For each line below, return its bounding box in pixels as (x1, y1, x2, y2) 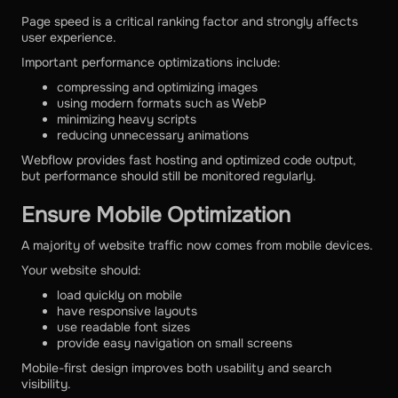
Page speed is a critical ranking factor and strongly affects (21, 13, 358, 30)
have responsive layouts (57, 303, 197, 320)
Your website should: (21, 262, 141, 279)
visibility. (21, 376, 71, 393)
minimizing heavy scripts (57, 111, 196, 128)
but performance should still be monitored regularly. (21, 168, 316, 185)
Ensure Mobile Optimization (21, 202, 291, 229)
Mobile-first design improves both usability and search (21, 360, 331, 377)
